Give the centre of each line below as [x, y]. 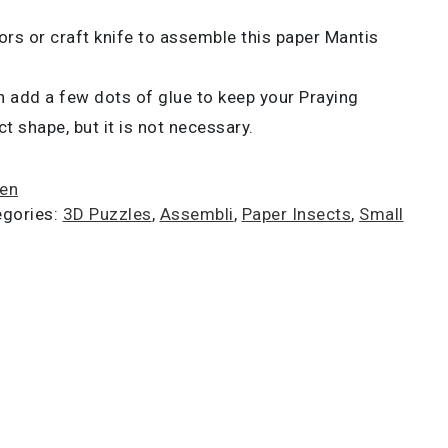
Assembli [196, 214]
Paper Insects [296, 214]
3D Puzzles [107, 214]
